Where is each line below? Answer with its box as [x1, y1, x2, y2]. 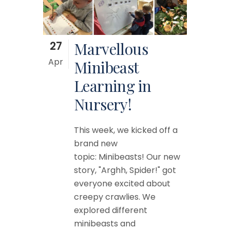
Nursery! [74, 93, 132, 114]
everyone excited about [74, 177, 170, 189]
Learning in [74, 75, 151, 96]
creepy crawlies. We [74, 190, 156, 203]
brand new [74, 137, 118, 149]
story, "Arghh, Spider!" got [74, 164, 176, 176]
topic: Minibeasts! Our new [74, 150, 180, 163]
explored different [74, 204, 147, 216]
